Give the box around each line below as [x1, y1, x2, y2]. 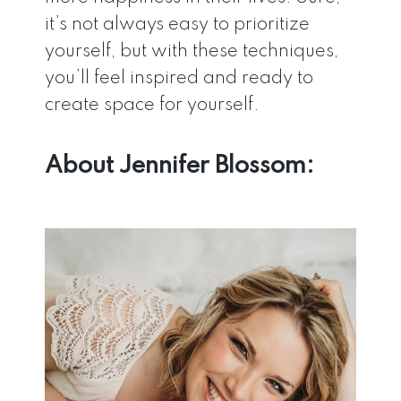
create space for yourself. [45, 97, 260, 115]
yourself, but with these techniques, [45, 43, 338, 62]
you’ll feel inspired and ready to [45, 70, 313, 89]
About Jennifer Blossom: [45, 154, 314, 179]
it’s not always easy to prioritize [45, 16, 310, 35]
